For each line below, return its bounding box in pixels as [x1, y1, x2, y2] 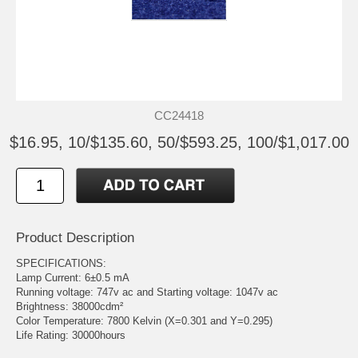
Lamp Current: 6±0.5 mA [16, 272, 129, 284]
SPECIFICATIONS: [16, 257, 106, 270]
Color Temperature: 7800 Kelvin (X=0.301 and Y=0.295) [16, 315, 272, 328]
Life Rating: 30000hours [16, 329, 125, 342]
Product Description [16, 230, 134, 246]
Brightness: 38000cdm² [16, 300, 123, 313]
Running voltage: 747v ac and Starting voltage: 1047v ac [16, 286, 278, 299]
